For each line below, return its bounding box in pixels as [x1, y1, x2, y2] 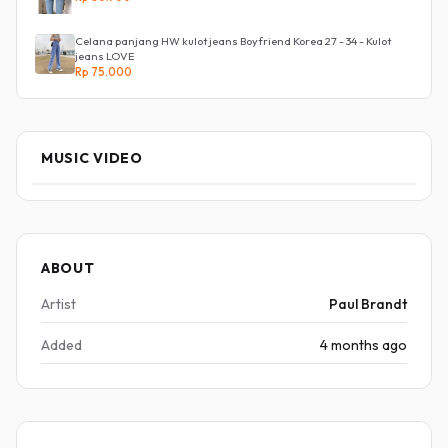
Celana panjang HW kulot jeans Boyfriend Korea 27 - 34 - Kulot [75, 34, 391, 48]
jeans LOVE [75, 49, 134, 63]
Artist [41, 295, 76, 313]
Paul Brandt [329, 295, 407, 313]
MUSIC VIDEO [41, 149, 143, 167]
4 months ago [320, 336, 407, 354]
